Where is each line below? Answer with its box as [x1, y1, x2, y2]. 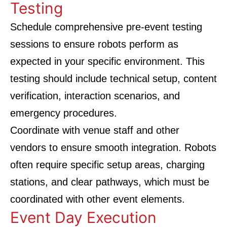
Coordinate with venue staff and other [10, 125, 179, 136]
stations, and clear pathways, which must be [10, 176, 209, 187]
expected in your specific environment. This [10, 56, 205, 67]
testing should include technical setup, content [10, 73, 217, 84]
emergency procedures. [10, 107, 117, 119]
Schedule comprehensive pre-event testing [10, 21, 202, 32]
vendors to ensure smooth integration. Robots [10, 142, 216, 153]
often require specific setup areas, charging [10, 159, 205, 170]
